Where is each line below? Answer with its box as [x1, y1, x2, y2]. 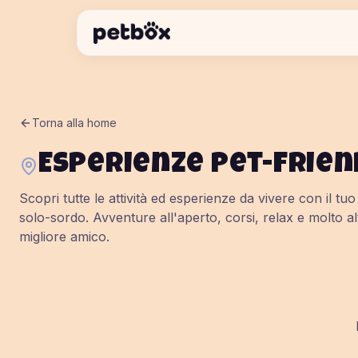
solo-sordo [19, 209, 86, 225]
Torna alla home [32, 116, 117, 129]
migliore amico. [19, 229, 109, 245]
